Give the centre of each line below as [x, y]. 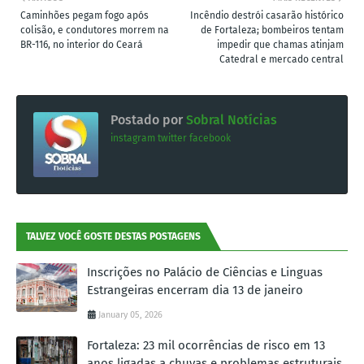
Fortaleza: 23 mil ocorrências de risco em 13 [206, 346]
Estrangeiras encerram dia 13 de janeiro [195, 290]
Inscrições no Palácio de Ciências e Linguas [205, 273]
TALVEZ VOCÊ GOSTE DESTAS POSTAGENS [113, 237]
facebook [210, 139]
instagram [133, 139]
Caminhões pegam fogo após [84, 16]
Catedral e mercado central [282, 60]
